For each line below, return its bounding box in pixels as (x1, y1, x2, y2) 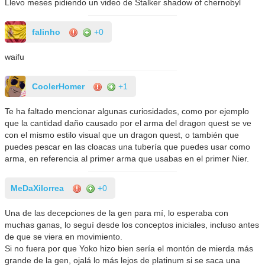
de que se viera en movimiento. (5, 231, 123, 241)
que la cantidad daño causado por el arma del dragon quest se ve (5, 118, 252, 128)
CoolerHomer (32, 81, 85, 91)
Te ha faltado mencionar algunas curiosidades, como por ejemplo (5, 106, 250, 116)
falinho (32, 27, 61, 37)
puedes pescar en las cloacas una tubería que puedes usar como (5, 141, 251, 151)
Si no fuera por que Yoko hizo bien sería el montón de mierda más (5, 243, 254, 253)
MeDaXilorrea (11, 183, 64, 193)
